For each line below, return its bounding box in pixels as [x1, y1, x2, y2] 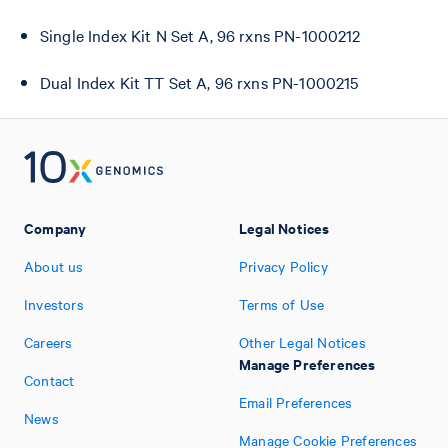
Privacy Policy [239, 256, 328, 276]
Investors [24, 294, 84, 314]
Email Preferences [239, 392, 353, 412]
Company [24, 217, 87, 238]
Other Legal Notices [239, 332, 366, 352]
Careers [24, 332, 73, 352]
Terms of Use [239, 294, 325, 314]
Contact [24, 370, 75, 390]
